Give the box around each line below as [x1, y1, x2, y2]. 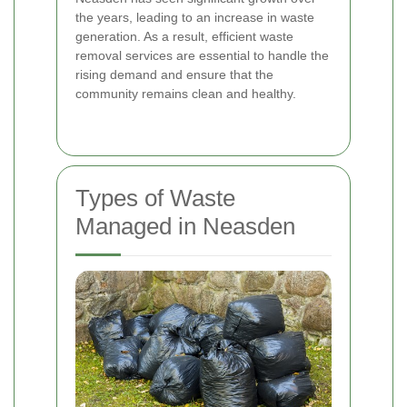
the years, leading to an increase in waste [75, 10, 314, 25]
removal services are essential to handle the [75, 48, 329, 64]
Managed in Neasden [75, 213, 295, 241]
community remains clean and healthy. [75, 86, 296, 102]
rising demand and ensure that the [75, 67, 273, 83]
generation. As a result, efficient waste [75, 29, 293, 45]
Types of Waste [75, 184, 235, 213]
